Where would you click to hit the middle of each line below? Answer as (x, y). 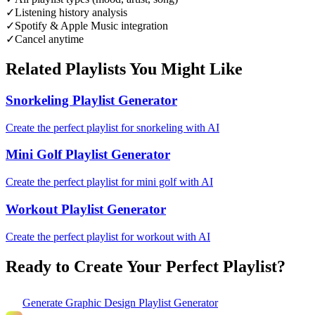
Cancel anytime (49, 39)
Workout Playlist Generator (86, 209)
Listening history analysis (71, 13)
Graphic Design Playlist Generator (142, 303)
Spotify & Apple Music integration (91, 26)
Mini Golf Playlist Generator (88, 155)
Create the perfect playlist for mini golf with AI (109, 182)
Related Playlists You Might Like (124, 69)
